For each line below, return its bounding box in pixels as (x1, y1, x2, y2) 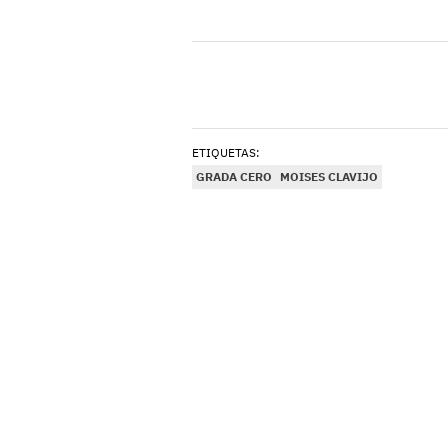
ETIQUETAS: (192, 145, 260, 161)
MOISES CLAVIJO (280, 169, 378, 185)
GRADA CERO (196, 169, 272, 185)
